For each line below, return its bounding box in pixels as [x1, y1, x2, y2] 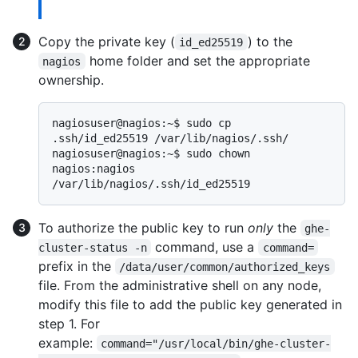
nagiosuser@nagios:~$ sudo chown [52, 146, 250, 160]
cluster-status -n [38, 241, 147, 254]
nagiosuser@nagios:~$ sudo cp [52, 116, 231, 129]
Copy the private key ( [38, 33, 175, 50]
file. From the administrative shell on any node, [38, 276, 321, 293]
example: [38, 334, 97, 351]
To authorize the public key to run [38, 219, 248, 236]
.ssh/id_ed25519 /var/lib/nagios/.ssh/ [52, 131, 288, 145]
